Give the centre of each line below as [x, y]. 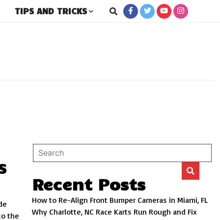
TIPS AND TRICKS [51, 11]
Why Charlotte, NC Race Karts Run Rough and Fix [115, 212]
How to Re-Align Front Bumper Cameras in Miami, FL [120, 200]
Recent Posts [89, 184]
